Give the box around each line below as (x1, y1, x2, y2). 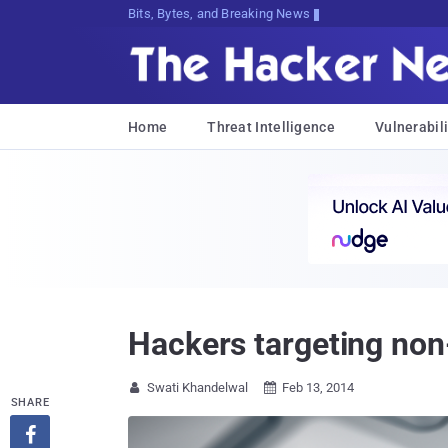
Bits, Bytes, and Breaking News (127, 6, 311, 21)
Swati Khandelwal (147, 380, 248, 395)
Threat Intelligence (207, 119, 335, 135)
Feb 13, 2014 (282, 380, 354, 395)
